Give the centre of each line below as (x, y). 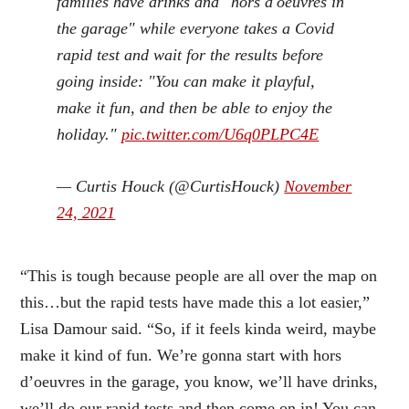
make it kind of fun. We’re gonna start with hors (181, 356)
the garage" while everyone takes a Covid (196, 29)
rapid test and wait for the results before (190, 55)
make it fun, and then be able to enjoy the (195, 108)
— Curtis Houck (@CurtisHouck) (171, 187)
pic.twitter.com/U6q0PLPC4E (220, 135)
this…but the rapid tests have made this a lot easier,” (195, 303)
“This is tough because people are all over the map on (199, 276)
